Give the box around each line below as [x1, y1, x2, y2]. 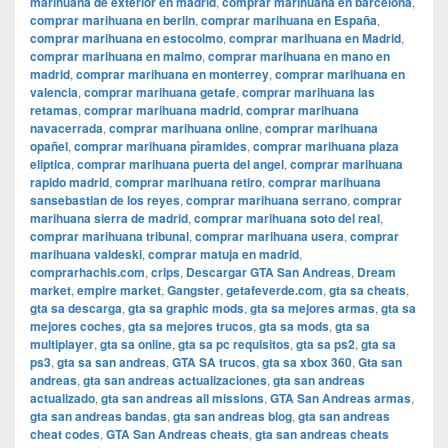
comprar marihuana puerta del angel [77, 155, 284, 174]
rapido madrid [30, 173, 109, 192]
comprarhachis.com [30, 263, 145, 282]
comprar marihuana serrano [186, 191, 347, 210]
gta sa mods [259, 317, 329, 336]
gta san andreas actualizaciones [83, 371, 267, 390]
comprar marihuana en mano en [208, 47, 390, 66]
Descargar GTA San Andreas [186, 263, 351, 282]
